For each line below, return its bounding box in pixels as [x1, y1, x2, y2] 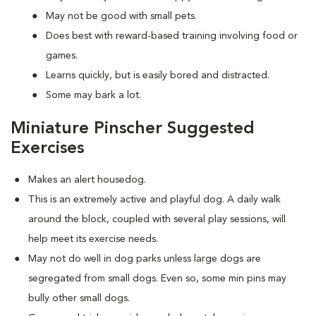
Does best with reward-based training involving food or [46, 31, 298, 41]
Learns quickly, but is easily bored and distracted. [46, 71, 269, 80]
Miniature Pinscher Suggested [11, 121, 255, 138]
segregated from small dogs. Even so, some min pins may [28, 274, 286, 284]
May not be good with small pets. [46, 11, 197, 21]
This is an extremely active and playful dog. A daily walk [28, 195, 281, 205]
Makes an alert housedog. [28, 175, 146, 185]
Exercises [11, 140, 84, 157]
